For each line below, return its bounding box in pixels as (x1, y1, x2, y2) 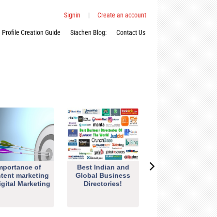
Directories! (84, 180, 123, 187)
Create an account (97, 10, 146, 19)
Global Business (76, 171, 131, 179)
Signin (64, 10, 80, 19)
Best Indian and (77, 163, 129, 171)
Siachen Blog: (70, 28, 107, 37)
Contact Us (116, 28, 145, 37)
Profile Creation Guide (2, 28, 61, 37)
